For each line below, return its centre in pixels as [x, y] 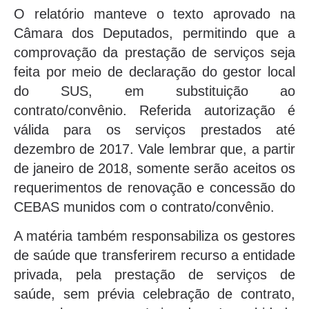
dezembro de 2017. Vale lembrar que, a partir [154, 149]
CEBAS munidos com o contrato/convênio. [144, 207]
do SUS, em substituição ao [154, 91]
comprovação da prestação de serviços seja [154, 52]
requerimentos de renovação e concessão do [154, 187]
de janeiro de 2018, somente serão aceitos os [154, 168]
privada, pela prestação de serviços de [154, 275]
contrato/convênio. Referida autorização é [154, 110]
